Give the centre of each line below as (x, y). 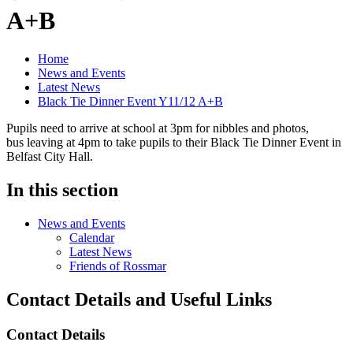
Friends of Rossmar (118, 266)
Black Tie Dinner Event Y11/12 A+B (130, 101)
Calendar (92, 237)
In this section (62, 190)
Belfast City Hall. (50, 156)
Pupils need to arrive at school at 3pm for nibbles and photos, (158, 128)
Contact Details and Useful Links (139, 299)
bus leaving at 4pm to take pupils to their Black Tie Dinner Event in (174, 142)
